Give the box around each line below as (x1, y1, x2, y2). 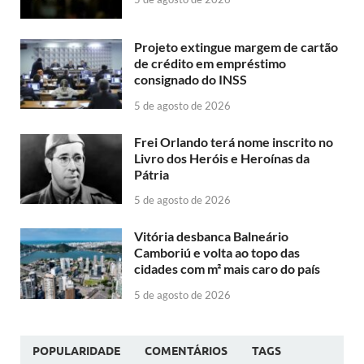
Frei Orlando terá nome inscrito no (134, 133, 333, 149)
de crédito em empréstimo (134, 54, 286, 71)
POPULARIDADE (32, 344, 120, 358)
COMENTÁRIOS (145, 344, 227, 358)
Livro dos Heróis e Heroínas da (134, 149, 310, 166)
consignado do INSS (134, 71, 247, 87)
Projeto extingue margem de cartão (134, 38, 338, 54)
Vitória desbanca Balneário (134, 228, 288, 245)
